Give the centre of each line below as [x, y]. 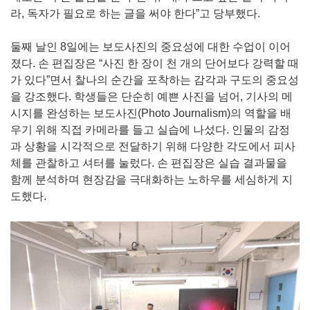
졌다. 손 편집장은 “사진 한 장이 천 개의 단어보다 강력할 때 [155, 63]
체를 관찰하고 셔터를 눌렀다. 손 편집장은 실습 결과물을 [149, 163]
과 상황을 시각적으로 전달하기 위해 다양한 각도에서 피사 [153, 146]
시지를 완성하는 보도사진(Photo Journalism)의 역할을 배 [151, 113]
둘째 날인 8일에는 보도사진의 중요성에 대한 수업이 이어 [151, 46]
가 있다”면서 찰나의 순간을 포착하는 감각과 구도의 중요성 [155, 80]
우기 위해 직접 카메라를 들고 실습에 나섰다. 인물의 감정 [150, 129]
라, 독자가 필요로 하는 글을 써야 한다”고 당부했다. [135, 13]
